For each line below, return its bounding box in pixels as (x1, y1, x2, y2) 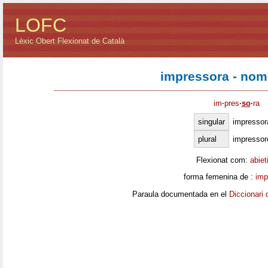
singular (198, 117, 225, 126)
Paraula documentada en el (132, 189, 229, 199)
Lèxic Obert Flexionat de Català (15, 36, 124, 45)
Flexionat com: (196, 155, 250, 165)
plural (198, 134, 217, 144)
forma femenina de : (183, 172, 255, 182)
